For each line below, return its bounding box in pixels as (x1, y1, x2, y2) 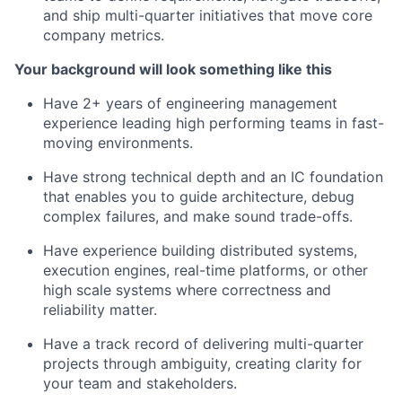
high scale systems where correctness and (43, 281, 331, 299)
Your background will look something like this (14, 60, 332, 78)
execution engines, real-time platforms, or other (43, 261, 368, 279)
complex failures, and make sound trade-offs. (43, 207, 353, 225)
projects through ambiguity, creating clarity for (43, 354, 362, 372)
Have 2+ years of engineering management (43, 94, 337, 112)
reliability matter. (43, 301, 157, 319)
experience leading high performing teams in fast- (43, 114, 384, 132)
